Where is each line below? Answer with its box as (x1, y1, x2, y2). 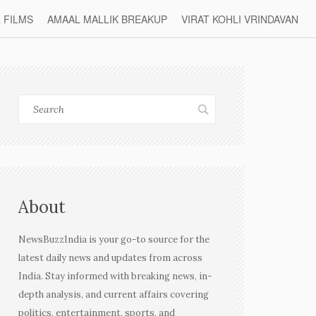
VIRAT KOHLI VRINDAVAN (181, 11, 298, 26)
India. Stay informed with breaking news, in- (18, 270, 212, 282)
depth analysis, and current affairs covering (18, 288, 209, 300)
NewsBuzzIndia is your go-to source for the (18, 233, 209, 245)
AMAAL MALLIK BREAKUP (47, 11, 167, 26)
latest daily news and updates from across (18, 252, 202, 264)
